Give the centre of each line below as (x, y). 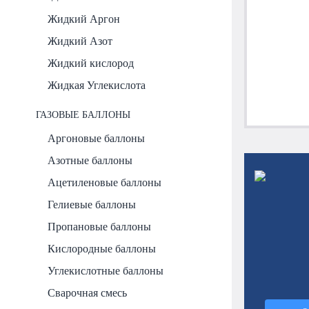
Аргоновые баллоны (97, 138)
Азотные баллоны (90, 160)
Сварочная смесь (88, 292)
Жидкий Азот (80, 41)
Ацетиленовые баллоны (105, 182)
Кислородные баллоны (102, 248)
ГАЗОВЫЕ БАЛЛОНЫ (83, 115)
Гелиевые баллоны (92, 204)
